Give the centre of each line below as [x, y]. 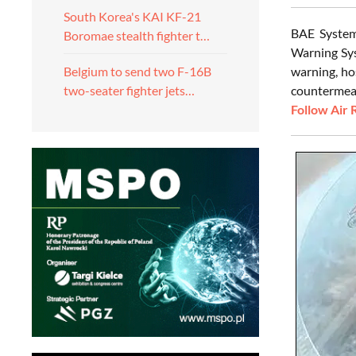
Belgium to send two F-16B [137, 71]
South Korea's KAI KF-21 [132, 16]
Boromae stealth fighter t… [137, 35]
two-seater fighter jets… [129, 90]
